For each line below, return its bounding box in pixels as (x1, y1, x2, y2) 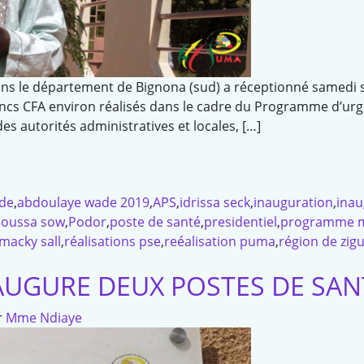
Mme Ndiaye (6, 309, 82, 327)
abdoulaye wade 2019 (17, 193, 149, 212)
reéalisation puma (164, 232, 275, 251)
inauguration (253, 193, 333, 212)
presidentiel (204, 213, 277, 232)
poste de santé (110, 213, 201, 232)
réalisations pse (64, 232, 161, 251)
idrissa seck (180, 193, 250, 212)
